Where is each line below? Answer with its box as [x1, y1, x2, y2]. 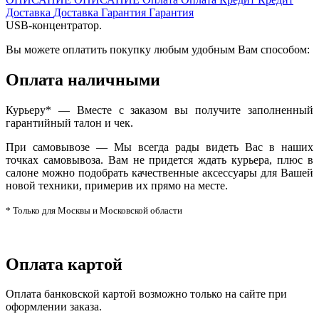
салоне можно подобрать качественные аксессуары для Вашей [6, 166, 313, 179]
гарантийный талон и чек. [6, 116, 133, 129]
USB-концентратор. [6, 19, 102, 31]
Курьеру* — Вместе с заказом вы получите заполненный [6, 103, 313, 116]
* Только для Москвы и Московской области [6, 204, 182, 216]
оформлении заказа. [6, 300, 102, 313]
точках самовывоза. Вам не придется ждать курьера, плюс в [6, 153, 313, 166]
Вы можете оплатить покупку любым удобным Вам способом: [6, 43, 310, 56]
